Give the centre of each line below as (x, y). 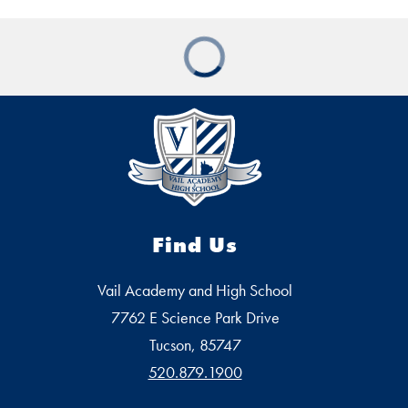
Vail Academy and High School (195, 291)
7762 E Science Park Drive (195, 318)
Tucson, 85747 (195, 345)
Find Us (195, 245)
